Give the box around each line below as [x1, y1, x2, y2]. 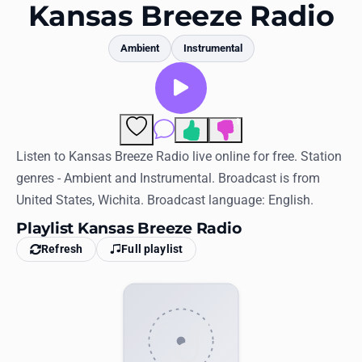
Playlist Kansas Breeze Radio [16, 218, 242, 238]
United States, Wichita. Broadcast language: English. [16, 192, 314, 208]
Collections [2, 106, 64, 121]
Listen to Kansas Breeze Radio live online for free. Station [16, 149, 342, 165]
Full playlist [121, 242, 183, 256]
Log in [2, 179, 36, 194]
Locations [2, 32, 56, 48]
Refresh [41, 242, 83, 256]
